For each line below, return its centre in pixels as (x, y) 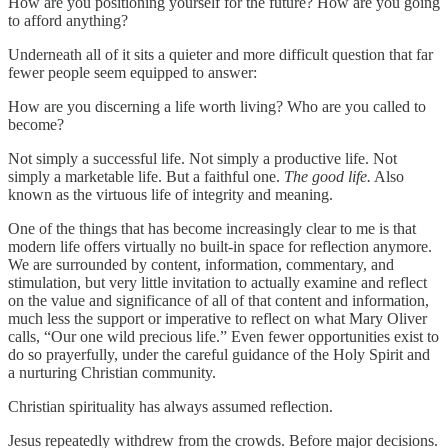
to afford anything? (68, 20)
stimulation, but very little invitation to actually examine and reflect (217, 282)
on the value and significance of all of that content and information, (218, 300)
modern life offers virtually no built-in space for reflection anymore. (220, 246)
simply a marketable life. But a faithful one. (146, 176)
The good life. (327, 176)
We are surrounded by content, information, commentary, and (201, 264)
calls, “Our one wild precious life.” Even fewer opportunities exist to (223, 336)
